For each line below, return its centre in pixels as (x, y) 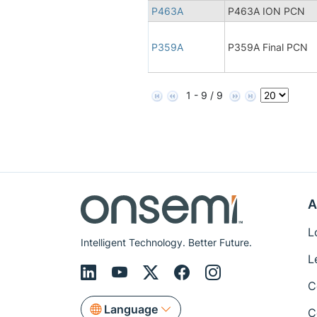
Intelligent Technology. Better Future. (166, 242)
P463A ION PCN (266, 11)
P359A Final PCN (268, 47)
